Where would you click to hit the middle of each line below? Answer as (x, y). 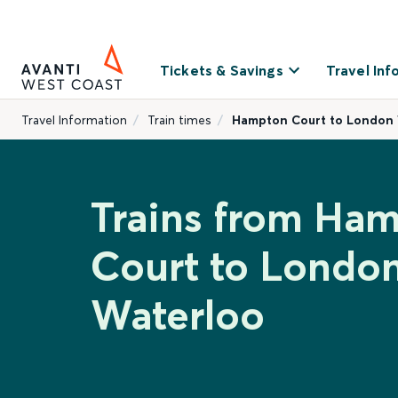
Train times (179, 120)
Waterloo (178, 315)
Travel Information (74, 120)
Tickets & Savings (222, 70)
